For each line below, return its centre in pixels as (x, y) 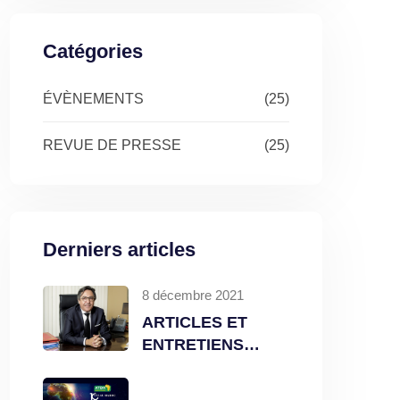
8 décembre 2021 (193, 295)
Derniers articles (119, 249)
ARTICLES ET (195, 322)
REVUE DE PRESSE (112, 145)
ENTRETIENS (193, 344)
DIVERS (172, 367)
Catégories (93, 51)
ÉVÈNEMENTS (93, 98)
